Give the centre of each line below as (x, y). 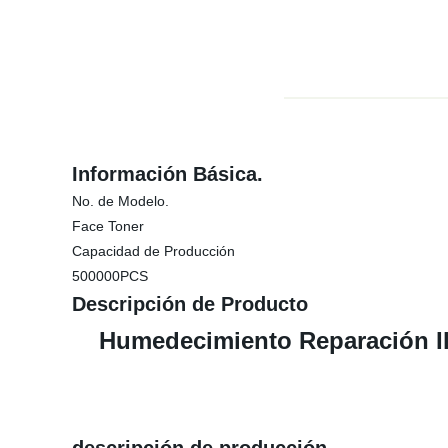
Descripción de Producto (190, 304)
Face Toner (108, 226)
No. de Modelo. (120, 201)
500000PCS (110, 276)
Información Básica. (167, 174)
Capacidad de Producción (153, 251)
